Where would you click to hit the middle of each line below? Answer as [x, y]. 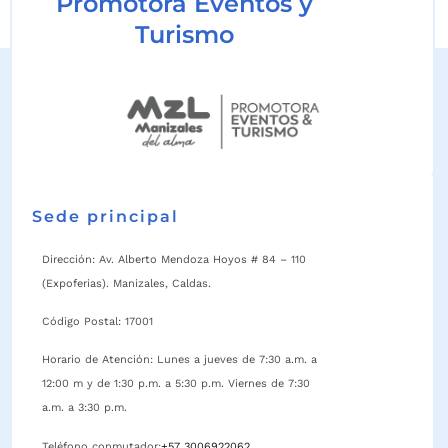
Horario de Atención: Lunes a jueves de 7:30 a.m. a [179, 360]
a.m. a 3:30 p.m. [84, 408]
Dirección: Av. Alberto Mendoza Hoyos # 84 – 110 [174, 259]
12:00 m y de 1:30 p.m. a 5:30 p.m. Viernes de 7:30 [176, 384]
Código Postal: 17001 [97, 322]
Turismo [184, 34]
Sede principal [105, 216]
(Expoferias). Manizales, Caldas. [126, 283]
